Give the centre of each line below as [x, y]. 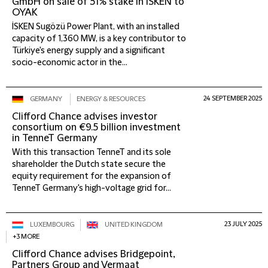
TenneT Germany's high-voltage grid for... [92, 188]
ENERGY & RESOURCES [111, 99]
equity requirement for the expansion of [92, 176]
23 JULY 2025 [243, 224]
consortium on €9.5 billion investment [96, 127]
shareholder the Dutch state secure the [89, 165]
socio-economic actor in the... [70, 63]
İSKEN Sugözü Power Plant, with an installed [96, 27]
